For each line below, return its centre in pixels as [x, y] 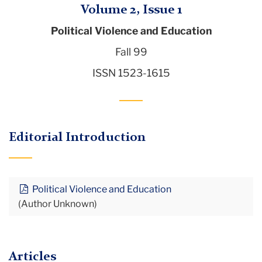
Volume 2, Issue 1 [131, 10]
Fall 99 [131, 51]
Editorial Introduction [77, 137]
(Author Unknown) [58, 204]
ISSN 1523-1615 [131, 73]
